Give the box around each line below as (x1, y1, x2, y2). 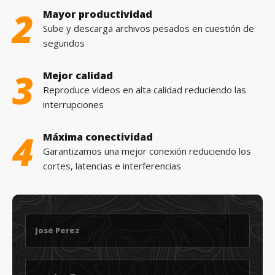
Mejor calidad (43, 68, 113, 82)
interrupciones (43, 98, 104, 110)
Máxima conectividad (43, 130, 153, 144)
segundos (43, 36, 85, 49)
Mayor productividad (43, 7, 152, 21)
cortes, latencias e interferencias (43, 159, 181, 172)
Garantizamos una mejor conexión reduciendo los (43, 144, 251, 157)
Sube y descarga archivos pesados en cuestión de (43, 21, 254, 34)
